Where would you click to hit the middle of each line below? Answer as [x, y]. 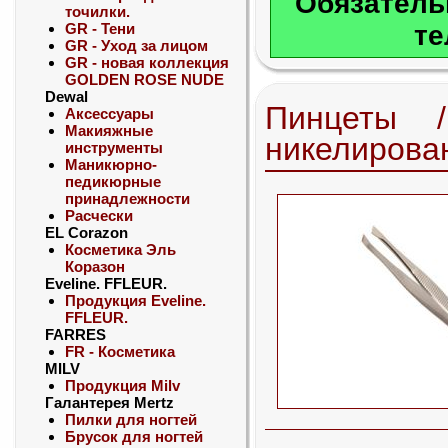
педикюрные [113, 181]
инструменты [114, 147]
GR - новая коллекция [147, 62]
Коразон [95, 266]
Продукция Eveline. [135, 300]
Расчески [99, 215]
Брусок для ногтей [134, 436]
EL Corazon [86, 232]
